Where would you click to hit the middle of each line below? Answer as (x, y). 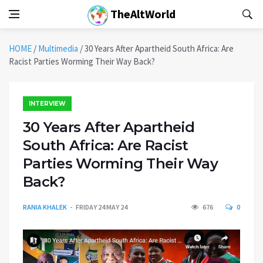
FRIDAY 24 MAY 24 (102, 207)
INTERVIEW (47, 104)
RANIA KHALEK (45, 207)
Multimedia (58, 48)
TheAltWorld (142, 14)
